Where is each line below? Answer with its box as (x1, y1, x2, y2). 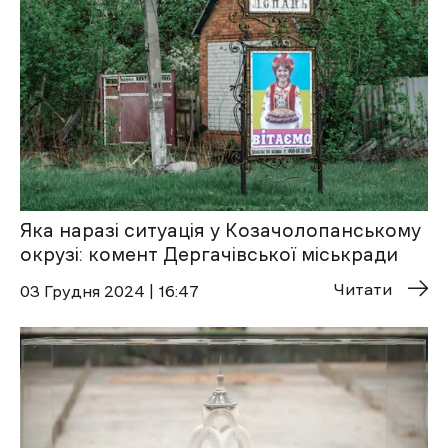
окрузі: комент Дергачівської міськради (20, 245, 398, 265)
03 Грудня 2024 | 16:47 (20, 283, 199, 300)
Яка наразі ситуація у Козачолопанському (20, 221, 421, 241)
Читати (334, 281, 392, 298)
